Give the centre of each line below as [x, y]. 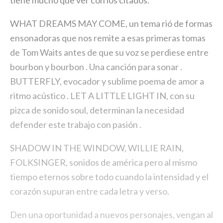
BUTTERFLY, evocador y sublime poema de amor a [107, 81]
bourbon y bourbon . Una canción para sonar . [96, 67]
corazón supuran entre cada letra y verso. [90, 191]
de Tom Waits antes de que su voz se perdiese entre [109, 52]
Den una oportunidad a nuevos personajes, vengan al [111, 215]
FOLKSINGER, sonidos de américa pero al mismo [104, 162]
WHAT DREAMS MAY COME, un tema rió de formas [111, 23]
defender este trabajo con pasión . [76, 124]
